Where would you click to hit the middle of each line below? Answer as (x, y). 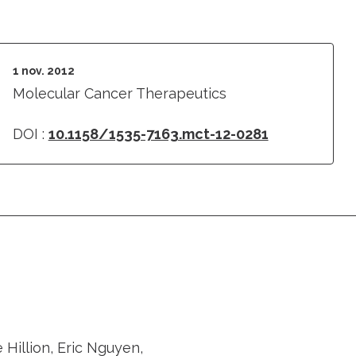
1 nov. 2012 (43, 71)
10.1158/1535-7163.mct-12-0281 (158, 134)
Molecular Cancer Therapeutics (119, 93)
